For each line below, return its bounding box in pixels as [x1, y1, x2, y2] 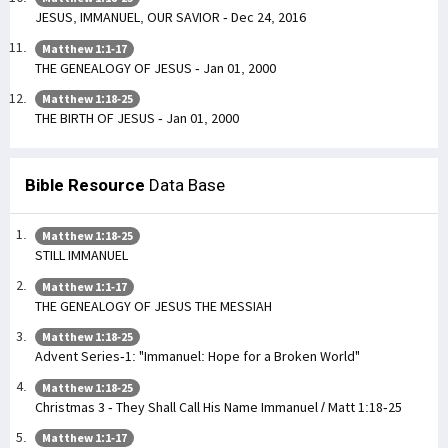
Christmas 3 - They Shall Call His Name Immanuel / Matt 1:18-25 [35, 397, 402, 416]
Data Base [145, 175, 225, 196]
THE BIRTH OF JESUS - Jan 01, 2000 [35, 109, 239, 128]
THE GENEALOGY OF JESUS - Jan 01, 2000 [35, 58, 276, 77]
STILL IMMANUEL [35, 246, 128, 264]
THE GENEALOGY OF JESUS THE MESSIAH [35, 296, 272, 315]
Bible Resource [25, 175, 145, 196]
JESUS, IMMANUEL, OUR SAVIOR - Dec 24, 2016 [35, 8, 306, 27]
